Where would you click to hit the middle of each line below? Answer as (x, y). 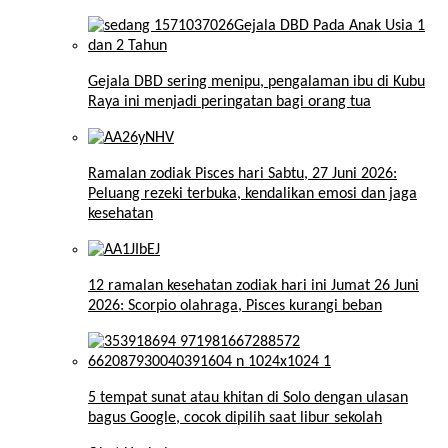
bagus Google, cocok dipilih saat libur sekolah (235, 418)
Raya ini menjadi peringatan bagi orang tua (229, 102)
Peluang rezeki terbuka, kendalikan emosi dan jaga (252, 194)
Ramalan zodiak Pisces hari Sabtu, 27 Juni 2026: (242, 174)
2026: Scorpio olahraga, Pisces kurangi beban (235, 306)
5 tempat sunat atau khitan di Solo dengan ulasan (248, 398)
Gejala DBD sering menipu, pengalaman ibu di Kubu (256, 82)
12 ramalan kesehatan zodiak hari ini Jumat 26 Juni (253, 286)
